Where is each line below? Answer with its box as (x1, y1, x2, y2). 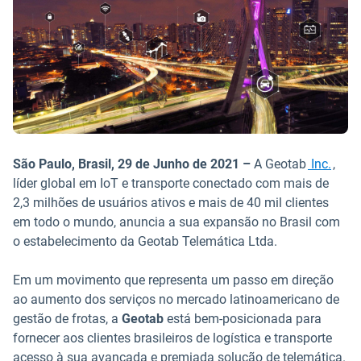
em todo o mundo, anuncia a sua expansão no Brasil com (13, 214, 340, 230)
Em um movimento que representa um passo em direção (13, 272, 334, 288)
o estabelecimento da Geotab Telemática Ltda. (13, 234, 277, 249)
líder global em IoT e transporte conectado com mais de (13, 176, 329, 191)
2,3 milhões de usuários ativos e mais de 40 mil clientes (13, 195, 329, 210)
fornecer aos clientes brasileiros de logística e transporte (13, 330, 332, 346)
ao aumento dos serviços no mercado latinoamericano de (13, 292, 339, 307)
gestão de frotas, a (13, 311, 122, 326)
